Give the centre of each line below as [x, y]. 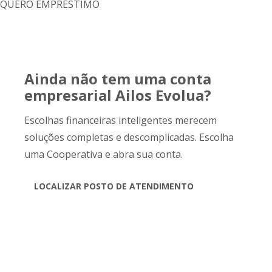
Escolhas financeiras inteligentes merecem [121, 120]
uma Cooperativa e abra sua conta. [104, 154]
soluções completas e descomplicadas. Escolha [129, 137]
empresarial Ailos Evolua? [118, 95]
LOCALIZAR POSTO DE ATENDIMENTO [114, 186]
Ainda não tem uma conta [118, 79]
